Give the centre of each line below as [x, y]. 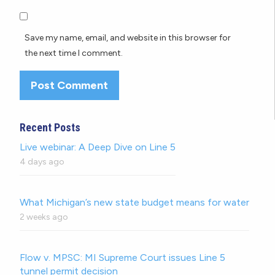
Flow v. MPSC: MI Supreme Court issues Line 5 [122, 258]
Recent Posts [50, 128]
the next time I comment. [74, 53]
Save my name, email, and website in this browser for [128, 37]
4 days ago [42, 162]
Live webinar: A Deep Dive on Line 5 [98, 147]
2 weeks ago [44, 217]
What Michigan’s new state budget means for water [134, 203]
